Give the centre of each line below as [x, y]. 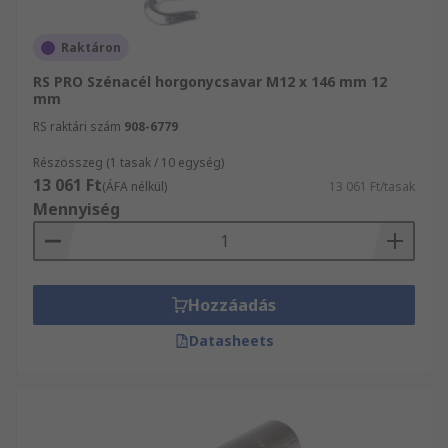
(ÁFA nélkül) [134, 186]
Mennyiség [76, 209]
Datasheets [231, 340]
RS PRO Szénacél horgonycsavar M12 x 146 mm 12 [210, 81]
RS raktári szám [77, 126]
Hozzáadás [232, 305]
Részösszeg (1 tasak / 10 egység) [128, 162]
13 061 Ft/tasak [372, 186]
